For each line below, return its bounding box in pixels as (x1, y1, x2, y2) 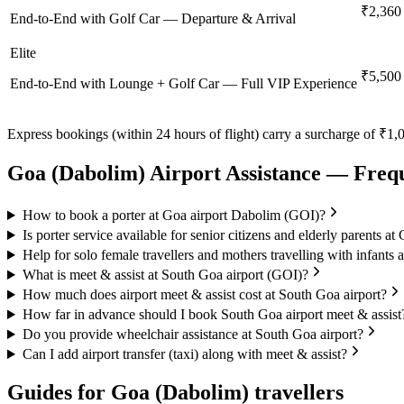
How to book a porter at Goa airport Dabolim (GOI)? (22, 207, 326, 224)
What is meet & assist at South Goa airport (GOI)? (22, 267, 308, 283)
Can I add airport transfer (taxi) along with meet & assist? (22, 346, 347, 363)
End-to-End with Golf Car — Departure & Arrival (10, 11, 296, 27)
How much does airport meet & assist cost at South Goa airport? (22, 287, 387, 303)
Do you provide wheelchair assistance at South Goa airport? (22, 326, 363, 343)
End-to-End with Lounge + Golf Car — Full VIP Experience (10, 76, 357, 92)
